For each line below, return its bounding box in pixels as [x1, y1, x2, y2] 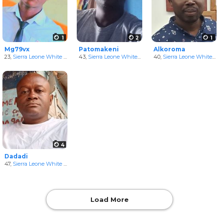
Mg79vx [4, 45, 29, 53]
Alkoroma [153, 45, 185, 53]
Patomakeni [79, 45, 119, 53]
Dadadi [4, 153, 28, 160]
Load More [90, 196, 129, 204]
